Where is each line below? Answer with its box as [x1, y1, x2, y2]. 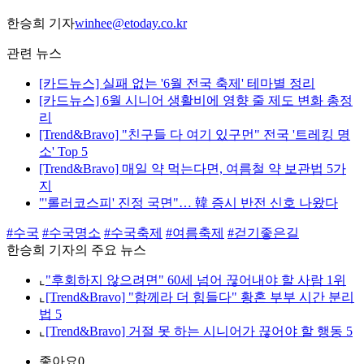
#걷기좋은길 [227, 226, 299, 240]
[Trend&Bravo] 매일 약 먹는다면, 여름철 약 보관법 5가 [39, 162, 346, 176]
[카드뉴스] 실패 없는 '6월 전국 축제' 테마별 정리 [39, 76, 315, 91]
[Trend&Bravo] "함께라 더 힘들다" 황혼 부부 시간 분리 [45, 290, 354, 305]
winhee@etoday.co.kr [75, 16, 187, 31]
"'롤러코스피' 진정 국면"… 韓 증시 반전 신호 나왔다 [39, 196, 338, 210]
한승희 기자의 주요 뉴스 [6, 243, 146, 258]
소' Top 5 [39, 145, 88, 159]
